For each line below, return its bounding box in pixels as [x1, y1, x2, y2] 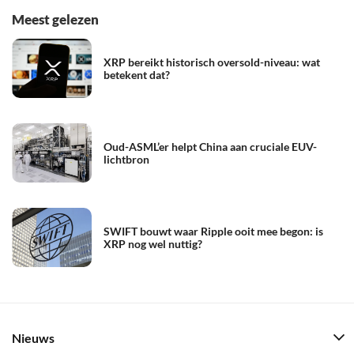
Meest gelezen [12, 10, 99, 28]
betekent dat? [104, 67, 170, 81]
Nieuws [12, 331, 55, 346]
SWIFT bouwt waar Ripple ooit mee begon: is [104, 224, 323, 238]
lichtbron [104, 152, 149, 166]
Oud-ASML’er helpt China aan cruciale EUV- [104, 139, 317, 153]
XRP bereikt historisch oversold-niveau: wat [104, 55, 320, 69]
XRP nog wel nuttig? [104, 236, 202, 250]
